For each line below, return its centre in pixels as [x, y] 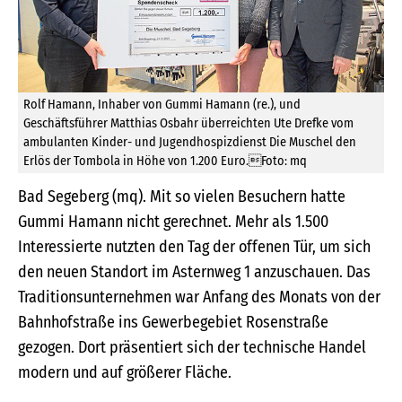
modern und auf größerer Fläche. [125, 373]
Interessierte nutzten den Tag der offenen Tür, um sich [194, 247]
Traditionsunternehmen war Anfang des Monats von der [199, 297]
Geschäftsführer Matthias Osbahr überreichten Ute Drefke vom [188, 124]
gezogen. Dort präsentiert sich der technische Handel [192, 348]
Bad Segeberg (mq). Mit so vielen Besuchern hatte [182, 197]
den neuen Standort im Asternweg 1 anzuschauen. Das [194, 272]
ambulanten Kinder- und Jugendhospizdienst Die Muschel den [190, 143]
